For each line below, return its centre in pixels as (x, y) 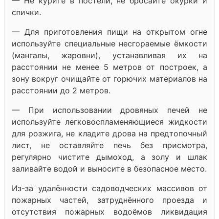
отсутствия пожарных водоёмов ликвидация (109, 211)
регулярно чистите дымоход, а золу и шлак (109, 157)
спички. (26, 12)
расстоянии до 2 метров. (61, 90)
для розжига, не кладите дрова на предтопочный (109, 133)
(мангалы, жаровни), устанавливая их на (109, 55)
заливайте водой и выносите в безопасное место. (109, 168)
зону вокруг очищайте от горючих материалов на (109, 78)
